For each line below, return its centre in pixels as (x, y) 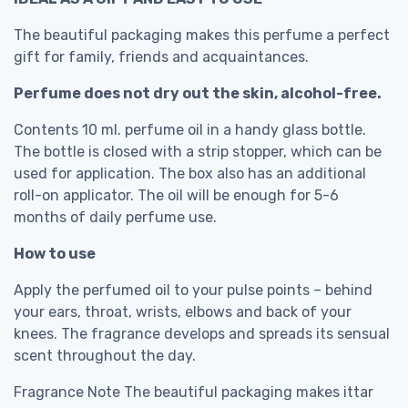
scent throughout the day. (105, 355)
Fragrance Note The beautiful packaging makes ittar (194, 392)
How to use (55, 253)
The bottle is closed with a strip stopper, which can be (198, 151)
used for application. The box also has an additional (190, 173)
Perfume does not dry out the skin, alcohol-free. (199, 93)
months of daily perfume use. (115, 217)
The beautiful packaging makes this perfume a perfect (202, 35)
